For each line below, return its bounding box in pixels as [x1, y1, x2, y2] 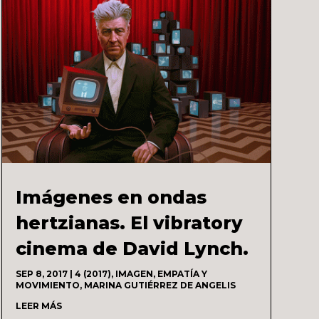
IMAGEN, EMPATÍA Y [115, 268, 207, 279]
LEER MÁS [15, 300, 62, 311]
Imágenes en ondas [15, 186, 206, 208]
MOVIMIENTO [15, 279, 80, 291]
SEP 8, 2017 [15, 268, 68, 279]
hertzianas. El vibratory [15, 211, 243, 234]
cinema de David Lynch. [15, 237, 249, 259]
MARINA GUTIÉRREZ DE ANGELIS [83, 279, 236, 291]
